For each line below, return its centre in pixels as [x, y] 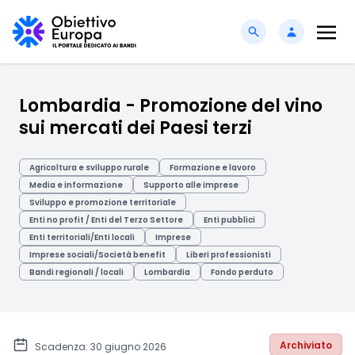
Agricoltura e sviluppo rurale [89, 168]
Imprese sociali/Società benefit [97, 255]
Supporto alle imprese [191, 185]
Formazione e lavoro [213, 168]
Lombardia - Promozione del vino [171, 106]
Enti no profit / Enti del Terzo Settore [106, 220]
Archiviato [306, 345]
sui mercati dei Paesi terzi [136, 128]
